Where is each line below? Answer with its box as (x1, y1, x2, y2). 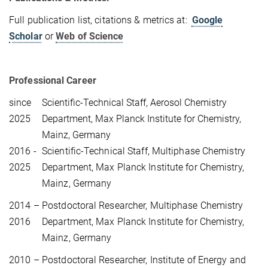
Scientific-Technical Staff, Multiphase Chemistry (42, 145, 245, 157)
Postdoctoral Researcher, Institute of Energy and (42, 254, 246, 266)
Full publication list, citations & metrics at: (9, 14, 192, 26)
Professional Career (9, 75, 96, 87)
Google (191, 14, 223, 26)
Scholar (9, 31, 42, 42)
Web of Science (56, 31, 124, 42)
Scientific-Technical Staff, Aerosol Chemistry (42, 97, 227, 109)
